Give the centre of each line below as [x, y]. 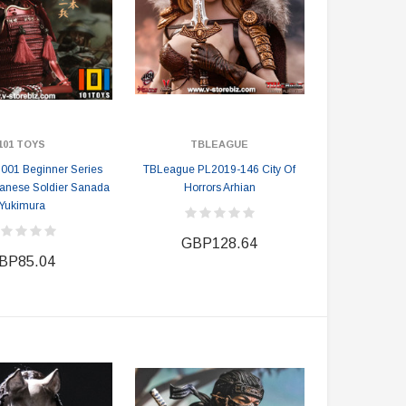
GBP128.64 [220, 243]
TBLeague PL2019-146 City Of [220, 169]
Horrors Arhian [219, 188]
